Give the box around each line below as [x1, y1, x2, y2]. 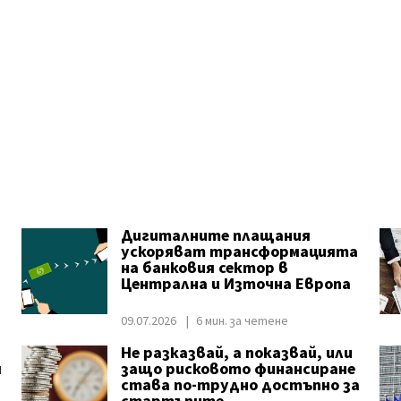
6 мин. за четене [195, 312, 288, 330]
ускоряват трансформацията [120, 241, 358, 263]
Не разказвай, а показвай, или [120, 342, 353, 364]
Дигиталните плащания [120, 225, 311, 247]
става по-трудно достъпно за [120, 374, 360, 397]
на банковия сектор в [120, 257, 288, 279]
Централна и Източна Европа [120, 273, 351, 295]
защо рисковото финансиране [120, 358, 355, 380]
